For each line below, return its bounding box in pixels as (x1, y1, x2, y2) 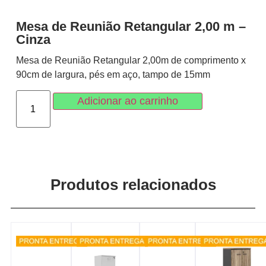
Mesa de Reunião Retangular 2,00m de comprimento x (15, 55, 246, 65)
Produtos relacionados (50, 176, 216, 194)
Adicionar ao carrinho (77, 95, 178, 107)
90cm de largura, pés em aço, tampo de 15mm (15, 69, 210, 80)
